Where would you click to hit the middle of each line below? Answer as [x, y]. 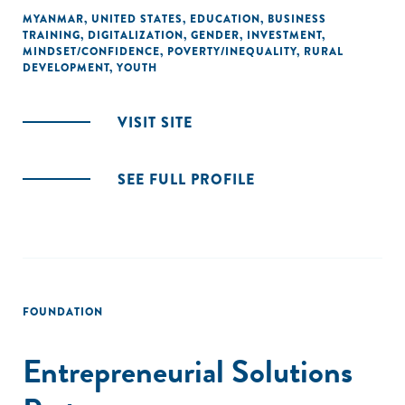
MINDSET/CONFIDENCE [91, 52]
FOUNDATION [63, 312]
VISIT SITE [155, 122]
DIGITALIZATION [136, 35]
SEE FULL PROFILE [186, 179]
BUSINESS [297, 19]
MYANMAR [53, 19]
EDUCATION [225, 19]
